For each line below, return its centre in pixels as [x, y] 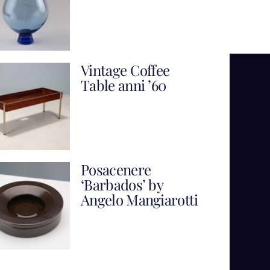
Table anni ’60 [123, 85]
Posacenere [116, 169]
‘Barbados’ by [122, 184]
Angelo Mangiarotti [139, 199]
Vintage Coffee [125, 70]
